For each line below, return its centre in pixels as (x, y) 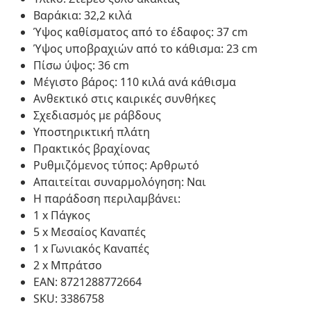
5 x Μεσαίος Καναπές (90, 232)
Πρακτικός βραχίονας (92, 148)
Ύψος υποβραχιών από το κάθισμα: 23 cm (145, 48)
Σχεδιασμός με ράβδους (97, 115)
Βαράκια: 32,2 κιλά (83, 15)
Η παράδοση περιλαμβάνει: (107, 198)
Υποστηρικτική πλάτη (92, 132)
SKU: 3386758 (69, 298)
